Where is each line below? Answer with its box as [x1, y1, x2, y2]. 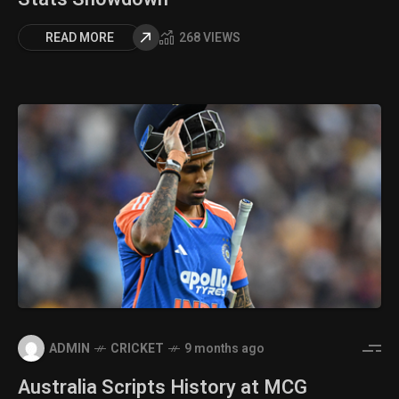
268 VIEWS [179, 28, 240, 48]
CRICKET [110, 338, 164, 358]
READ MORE [45, 28, 114, 47]
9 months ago [184, 338, 265, 358]
